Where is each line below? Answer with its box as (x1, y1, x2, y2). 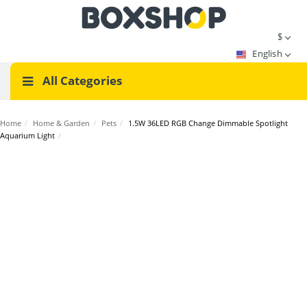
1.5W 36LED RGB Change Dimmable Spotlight (128, 118, 288, 128)
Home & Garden (33, 118, 90, 128)
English (252, 47, 284, 60)
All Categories (40, 73, 122, 88)
